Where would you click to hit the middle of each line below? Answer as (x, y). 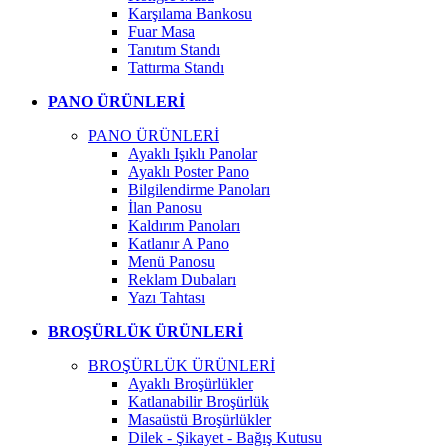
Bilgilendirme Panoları (199, 189)
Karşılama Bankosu (190, 13)
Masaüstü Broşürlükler (199, 419)
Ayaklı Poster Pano (188, 171)
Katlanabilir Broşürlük (198, 401)
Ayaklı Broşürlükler (190, 383)
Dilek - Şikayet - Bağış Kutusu (225, 437)
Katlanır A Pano (178, 243)
